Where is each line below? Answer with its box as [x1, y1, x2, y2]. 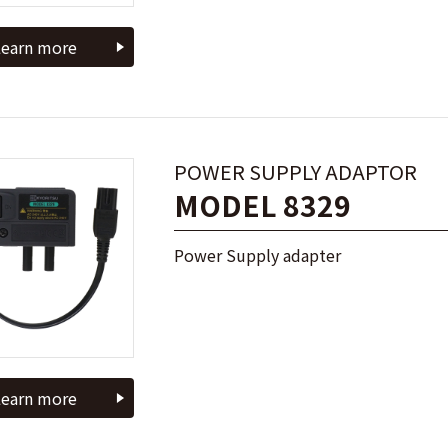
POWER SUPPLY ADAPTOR [174, 157, 417, 186]
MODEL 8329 [174, 185, 351, 225]
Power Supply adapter [174, 243, 341, 267]
